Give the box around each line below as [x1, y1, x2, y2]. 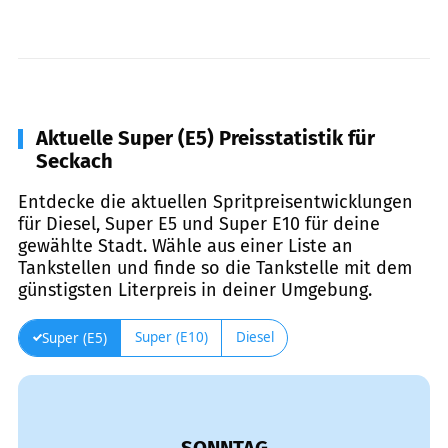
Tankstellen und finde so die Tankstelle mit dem [18, 256, 412, 279]
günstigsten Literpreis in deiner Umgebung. [18, 278, 372, 301]
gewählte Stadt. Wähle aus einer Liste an [18, 234, 353, 257]
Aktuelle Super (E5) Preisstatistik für [36, 125, 375, 150]
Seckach [36, 148, 113, 173]
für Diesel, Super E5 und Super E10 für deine [18, 212, 380, 235]
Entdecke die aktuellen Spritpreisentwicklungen [18, 190, 413, 213]
